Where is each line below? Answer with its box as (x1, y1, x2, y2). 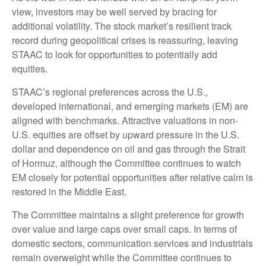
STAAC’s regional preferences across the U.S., (12, 84, 208, 99)
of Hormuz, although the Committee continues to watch (12, 156, 241, 170)
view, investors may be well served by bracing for (12, 4, 217, 18)
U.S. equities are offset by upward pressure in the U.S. (12, 127, 239, 141)
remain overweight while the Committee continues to (12, 250, 232, 264)
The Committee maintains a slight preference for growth (12, 207, 244, 221)
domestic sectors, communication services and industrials (12, 236, 253, 250)
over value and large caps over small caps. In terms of (12, 221, 237, 236)
